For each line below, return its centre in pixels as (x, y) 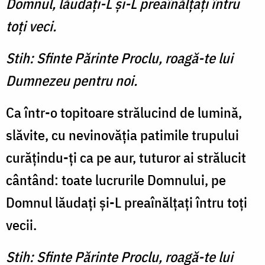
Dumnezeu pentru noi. (72, 81)
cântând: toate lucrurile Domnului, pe (116, 180)
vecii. (21, 225)
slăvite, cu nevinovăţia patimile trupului (122, 135)
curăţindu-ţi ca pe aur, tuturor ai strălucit (126, 158)
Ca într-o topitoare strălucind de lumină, (124, 113)
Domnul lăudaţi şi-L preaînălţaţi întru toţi (127, 203)
